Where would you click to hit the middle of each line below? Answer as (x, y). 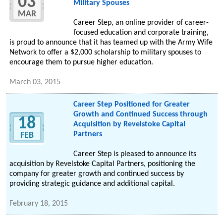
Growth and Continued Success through (140, 115)
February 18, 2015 (39, 204)
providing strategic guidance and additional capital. (92, 184)
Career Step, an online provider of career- (141, 23)
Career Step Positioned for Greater (131, 105)
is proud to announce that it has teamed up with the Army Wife (111, 43)
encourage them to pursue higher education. (82, 63)
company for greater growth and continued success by (97, 174)
